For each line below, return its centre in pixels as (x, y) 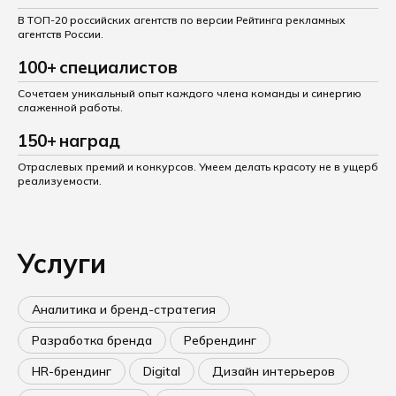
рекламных (314, 20)
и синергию (331, 93)
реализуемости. (60, 181)
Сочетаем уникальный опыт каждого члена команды (159, 93)
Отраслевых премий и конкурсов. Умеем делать (144, 167)
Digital (162, 371)
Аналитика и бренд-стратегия (124, 309)
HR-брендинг (72, 371)
